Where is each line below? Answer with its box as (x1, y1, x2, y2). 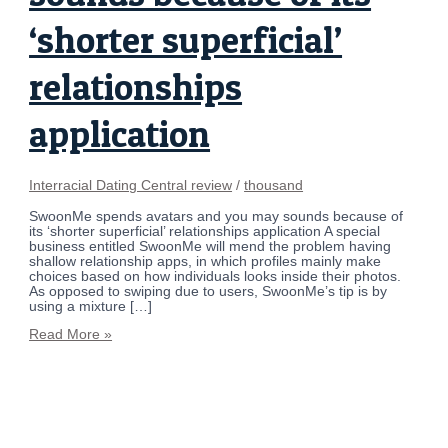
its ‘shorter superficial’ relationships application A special (29, 223, 381, 239)
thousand (244, 178, 304, 194)
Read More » (29, 327, 113, 343)
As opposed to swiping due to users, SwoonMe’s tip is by (29, 283, 388, 299)
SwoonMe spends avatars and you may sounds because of (29, 208, 404, 224)
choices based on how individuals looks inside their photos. (29, 268, 402, 284)
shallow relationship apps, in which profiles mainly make (29, 253, 382, 269)
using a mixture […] (29, 298, 153, 314)
